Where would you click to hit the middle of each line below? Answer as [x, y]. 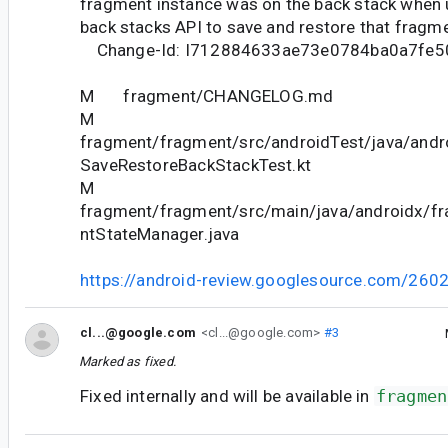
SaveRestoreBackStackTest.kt [196, 165]
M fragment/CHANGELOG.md [207, 96]
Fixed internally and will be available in [227, 396]
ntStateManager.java [160, 234]
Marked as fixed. [127, 362]
